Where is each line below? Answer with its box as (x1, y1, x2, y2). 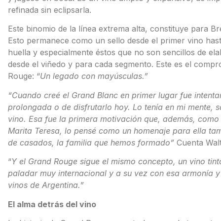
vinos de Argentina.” (7, 180, 86, 190)
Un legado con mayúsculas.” (39, 71, 148, 81)
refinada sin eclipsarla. (7, 4, 91, 15)
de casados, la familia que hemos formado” (7, 137, 177, 147)
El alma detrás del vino (7, 199, 96, 209)
